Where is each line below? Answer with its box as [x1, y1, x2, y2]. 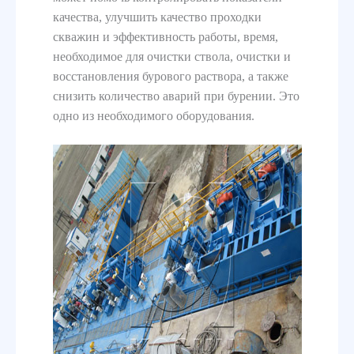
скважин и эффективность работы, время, [52, 29, 278, 43]
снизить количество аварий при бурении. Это [52, 88, 299, 103]
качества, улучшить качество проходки [52, 9, 262, 24]
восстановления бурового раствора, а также [52, 69, 288, 83]
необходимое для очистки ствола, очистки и [52, 49, 291, 63]
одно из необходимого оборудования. [52, 108, 254, 122]
